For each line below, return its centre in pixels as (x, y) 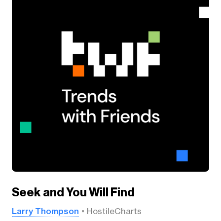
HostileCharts (114, 211)
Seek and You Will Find (73, 193)
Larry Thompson (45, 211)
